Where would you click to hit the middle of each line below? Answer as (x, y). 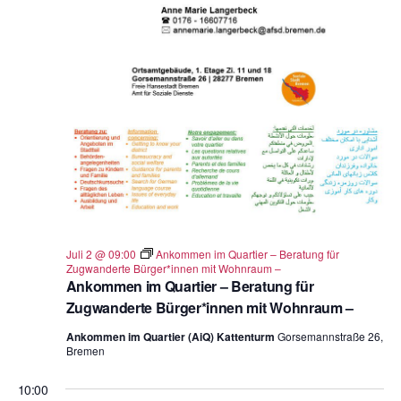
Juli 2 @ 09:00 (101, 253)
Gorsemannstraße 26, (330, 336)
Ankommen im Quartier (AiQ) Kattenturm (171, 336)
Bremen (85, 350)
